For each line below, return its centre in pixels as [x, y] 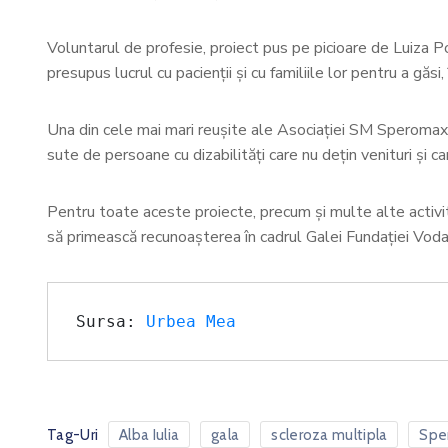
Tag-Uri [73, 434]
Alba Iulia [149, 435]
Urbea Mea [191, 321]
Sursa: [111, 321]
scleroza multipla [329, 435]
